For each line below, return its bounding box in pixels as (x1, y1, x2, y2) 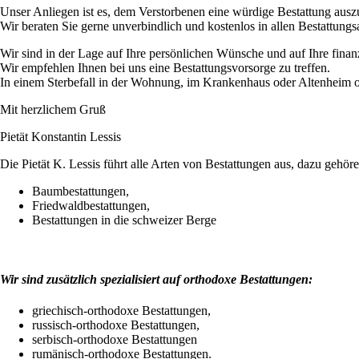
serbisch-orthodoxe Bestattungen (32, 332, 197, 346)
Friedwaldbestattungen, (32, 199, 150, 213)
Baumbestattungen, (32, 184, 129, 199)
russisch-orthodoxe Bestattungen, (32, 317, 200, 332)
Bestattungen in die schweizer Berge (32, 213, 216, 228)
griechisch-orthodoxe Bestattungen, (32, 303, 211, 317)
